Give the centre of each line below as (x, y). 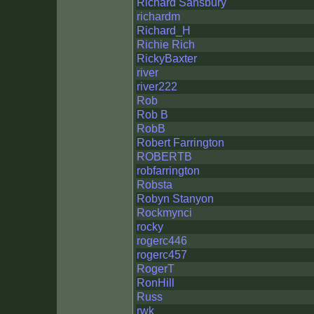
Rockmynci (164, 213)
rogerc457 (162, 255)
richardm (158, 16)
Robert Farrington (180, 143)
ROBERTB (164, 157)
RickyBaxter (167, 59)
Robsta (155, 185)
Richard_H (164, 30)
